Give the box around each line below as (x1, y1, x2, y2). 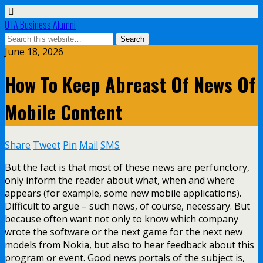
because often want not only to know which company (5, 212, 238, 225)
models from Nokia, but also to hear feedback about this (5, 238, 254, 251)
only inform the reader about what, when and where (5, 173, 235, 187)
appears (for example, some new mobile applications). (5, 186, 241, 200)
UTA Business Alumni (5, 18, 76, 32)
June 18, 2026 (5, 45, 63, 58)
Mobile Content (5, 98, 123, 126)
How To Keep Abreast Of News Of (5, 70, 255, 99)
